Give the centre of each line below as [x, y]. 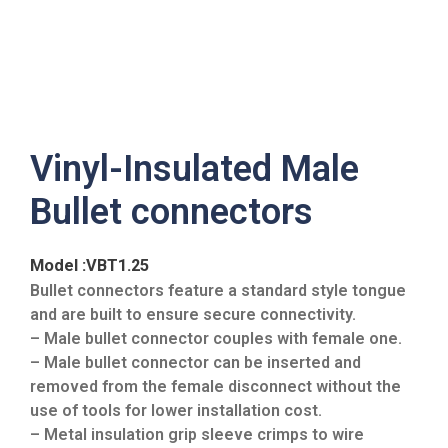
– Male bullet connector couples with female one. [216, 338]
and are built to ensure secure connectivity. [193, 314]
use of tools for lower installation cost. [176, 410]
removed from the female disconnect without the [215, 386]
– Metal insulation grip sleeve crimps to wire [197, 434]
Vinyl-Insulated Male [194, 168]
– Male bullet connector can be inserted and [195, 362]
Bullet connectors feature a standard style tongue [218, 290]
